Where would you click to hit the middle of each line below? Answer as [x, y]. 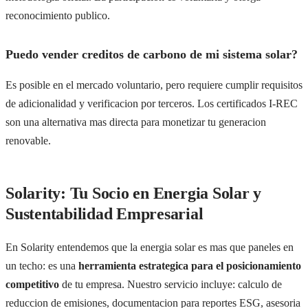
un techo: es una [42, 266]
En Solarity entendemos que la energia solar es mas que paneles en [150, 247]
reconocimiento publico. [58, 15]
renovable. [28, 141]
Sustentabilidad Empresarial [104, 214]
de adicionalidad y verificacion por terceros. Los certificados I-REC [152, 104]
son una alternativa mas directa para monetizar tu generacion [136, 122]
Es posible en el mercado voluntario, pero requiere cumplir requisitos [154, 85]
